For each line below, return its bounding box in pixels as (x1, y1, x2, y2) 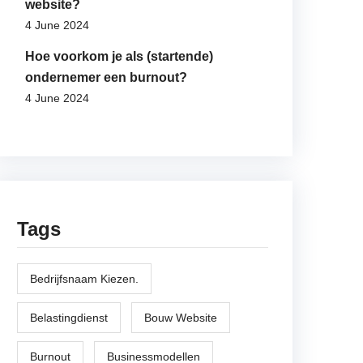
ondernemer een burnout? (25, 70, 187, 84)
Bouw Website (144, 311, 217, 324)
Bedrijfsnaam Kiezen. (30, 272, 139, 285)
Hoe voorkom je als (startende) (25, 49, 213, 63)
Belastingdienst (30, 311, 108, 324)
